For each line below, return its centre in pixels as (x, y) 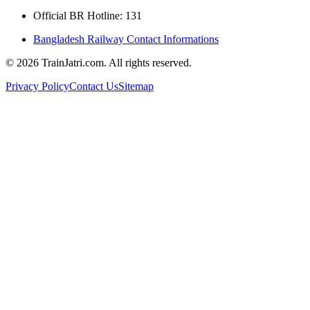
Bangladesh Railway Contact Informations (126, 39)
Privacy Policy (37, 86)
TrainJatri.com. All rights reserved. (115, 62)
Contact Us (94, 86)
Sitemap (136, 86)
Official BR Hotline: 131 (88, 15)
